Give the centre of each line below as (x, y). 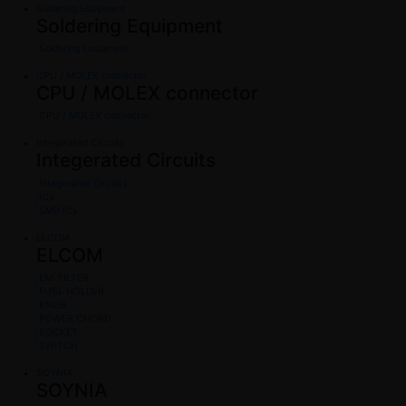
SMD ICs (58, 210)
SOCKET (58, 332)
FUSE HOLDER (72, 291)
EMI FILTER (64, 277)
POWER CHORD (75, 318)
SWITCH (58, 345)
